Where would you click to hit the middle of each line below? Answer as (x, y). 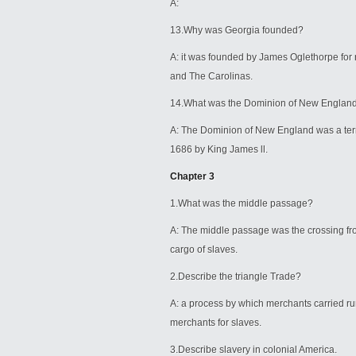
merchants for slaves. (216, 323)
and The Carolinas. (211, 76)
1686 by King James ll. (221, 149)
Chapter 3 (192, 176)
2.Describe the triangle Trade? (240, 277)
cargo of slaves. (204, 250)
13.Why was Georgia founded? (237, 30)
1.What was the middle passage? (242, 203)
